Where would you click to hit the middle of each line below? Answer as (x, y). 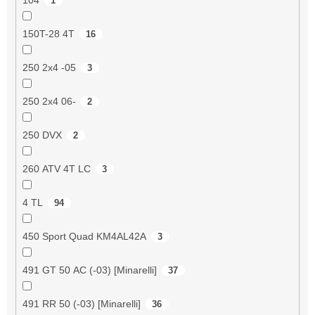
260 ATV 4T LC (56, 168)
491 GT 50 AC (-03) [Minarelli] (89, 270)
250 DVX (42, 135)
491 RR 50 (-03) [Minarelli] (81, 303)
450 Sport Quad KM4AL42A (84, 236)
